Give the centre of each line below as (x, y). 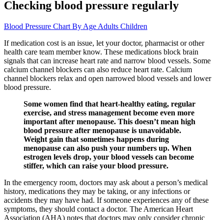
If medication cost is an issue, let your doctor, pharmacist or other (104, 43)
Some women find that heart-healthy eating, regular (110, 104)
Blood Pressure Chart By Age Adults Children (76, 26)
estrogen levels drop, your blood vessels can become (109, 157)
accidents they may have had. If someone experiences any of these (106, 200)
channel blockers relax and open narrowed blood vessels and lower (108, 78)
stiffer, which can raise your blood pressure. (96, 165)
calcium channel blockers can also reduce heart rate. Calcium (98, 69)
